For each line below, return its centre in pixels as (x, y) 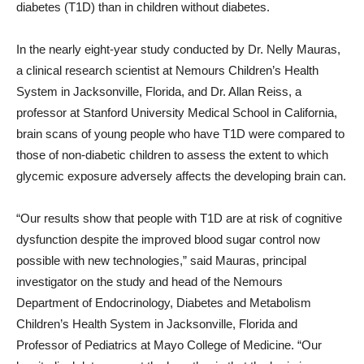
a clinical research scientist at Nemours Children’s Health (167, 70)
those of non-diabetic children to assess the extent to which (172, 155)
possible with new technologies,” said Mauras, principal (161, 260)
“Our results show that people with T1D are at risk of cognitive (179, 218)
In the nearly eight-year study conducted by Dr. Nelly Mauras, (178, 49)
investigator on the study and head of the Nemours (149, 282)
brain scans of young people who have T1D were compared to (180, 134)
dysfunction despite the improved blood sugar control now (168, 239)
